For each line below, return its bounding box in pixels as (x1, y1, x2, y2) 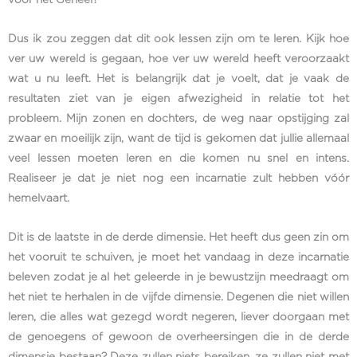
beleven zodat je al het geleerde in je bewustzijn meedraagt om (8, 272, 349, 284)
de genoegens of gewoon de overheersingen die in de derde (8, 331, 349, 343)
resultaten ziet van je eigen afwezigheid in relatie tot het (8, 93, 349, 105)
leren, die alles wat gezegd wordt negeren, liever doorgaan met (8, 312, 349, 324)
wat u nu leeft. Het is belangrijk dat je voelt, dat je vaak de (8, 73, 349, 85)
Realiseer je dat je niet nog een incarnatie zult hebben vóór (8, 173, 349, 185)
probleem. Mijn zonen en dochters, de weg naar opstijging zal (8, 113, 349, 125)
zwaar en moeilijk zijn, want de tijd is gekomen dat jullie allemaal (8, 133, 349, 145)
